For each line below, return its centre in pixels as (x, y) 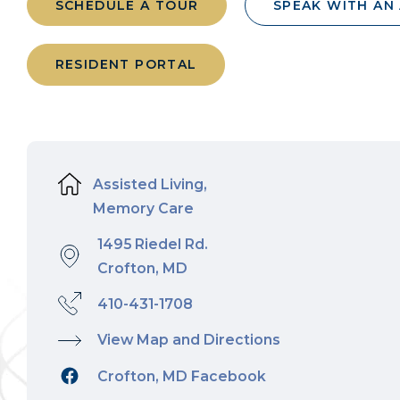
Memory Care (140, 208)
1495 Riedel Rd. (152, 245)
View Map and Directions (188, 340)
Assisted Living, (146, 184)
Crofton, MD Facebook (181, 376)
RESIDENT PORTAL (126, 65)
